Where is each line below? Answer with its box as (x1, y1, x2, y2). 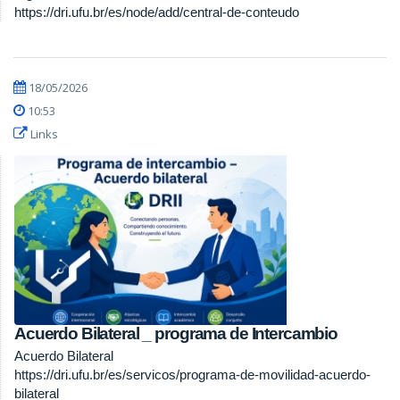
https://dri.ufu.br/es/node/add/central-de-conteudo (14, 4, 299, 21)
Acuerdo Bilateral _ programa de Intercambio (14, 324, 337, 344)
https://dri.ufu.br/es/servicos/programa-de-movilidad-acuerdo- (14, 367, 371, 383)
